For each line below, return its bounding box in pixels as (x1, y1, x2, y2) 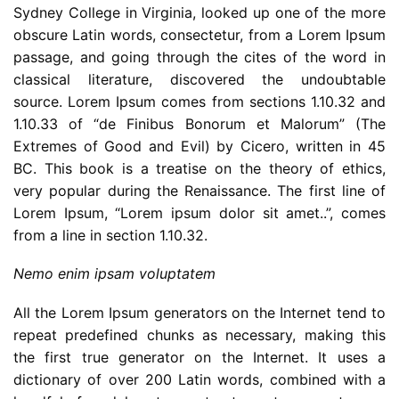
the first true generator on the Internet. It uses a (13, 347, 386, 366)
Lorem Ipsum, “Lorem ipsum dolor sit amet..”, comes (13, 203, 386, 222)
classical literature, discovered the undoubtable (13, 69, 386, 88)
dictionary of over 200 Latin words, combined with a (13, 370, 386, 388)
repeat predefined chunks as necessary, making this (13, 325, 386, 344)
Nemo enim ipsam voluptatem (13, 265, 216, 283)
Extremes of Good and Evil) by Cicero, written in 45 (13, 136, 386, 155)
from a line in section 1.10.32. (13, 225, 208, 244)
